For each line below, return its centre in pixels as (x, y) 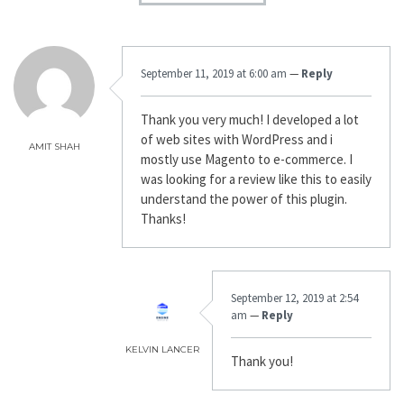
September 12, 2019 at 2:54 (294, 298)
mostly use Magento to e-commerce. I (247, 160)
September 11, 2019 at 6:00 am (215, 74)
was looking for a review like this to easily (256, 179)
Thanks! (163, 219)
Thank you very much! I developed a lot (250, 120)
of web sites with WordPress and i (237, 140)
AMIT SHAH (54, 147)
